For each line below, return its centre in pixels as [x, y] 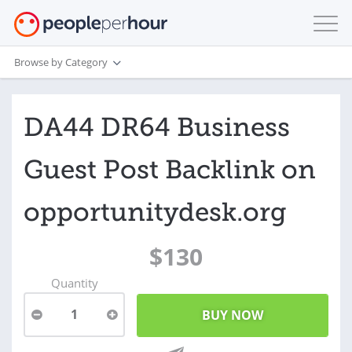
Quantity [74, 283]
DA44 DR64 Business [157, 127]
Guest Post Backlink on [170, 170]
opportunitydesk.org [155, 212]
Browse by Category [61, 62]
